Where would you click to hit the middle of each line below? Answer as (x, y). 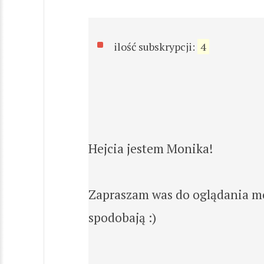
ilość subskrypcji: (156, 46)
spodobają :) (122, 217)
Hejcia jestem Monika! (151, 148)
